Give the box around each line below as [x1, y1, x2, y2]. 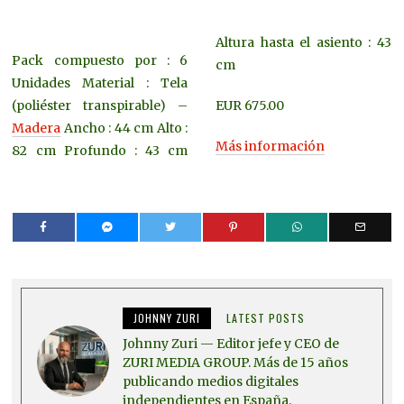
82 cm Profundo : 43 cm [12, 142, 188, 160]
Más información [215, 138, 325, 155]
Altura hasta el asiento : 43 [215, 34, 391, 51]
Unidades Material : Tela [12, 75, 188, 92]
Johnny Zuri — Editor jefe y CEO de [123, 335, 340, 352]
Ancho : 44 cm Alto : [60, 120, 188, 137]
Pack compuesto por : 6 [12, 52, 188, 69]
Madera [12, 120, 61, 137]
